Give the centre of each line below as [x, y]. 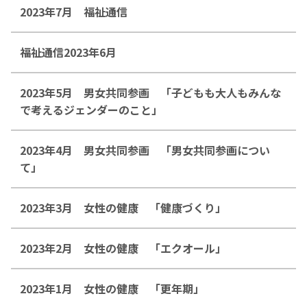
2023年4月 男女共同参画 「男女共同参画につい [145, 150]
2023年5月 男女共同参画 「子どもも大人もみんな [150, 92]
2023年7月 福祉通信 [74, 11]
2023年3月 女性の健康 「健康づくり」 [123, 207]
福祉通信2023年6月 [68, 52]
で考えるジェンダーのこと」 [91, 109]
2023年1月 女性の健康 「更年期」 [112, 288]
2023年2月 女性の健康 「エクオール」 [123, 248]
